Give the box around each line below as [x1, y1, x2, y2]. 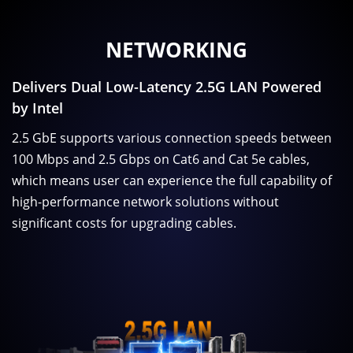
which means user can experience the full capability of [12, 172, 332, 190]
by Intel [12, 98, 63, 118]
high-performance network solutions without [12, 193, 279, 211]
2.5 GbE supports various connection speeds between [12, 129, 332, 147]
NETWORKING [106, 35, 247, 64]
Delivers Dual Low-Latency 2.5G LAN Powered [12, 77, 321, 97]
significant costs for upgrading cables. [12, 214, 236, 232]
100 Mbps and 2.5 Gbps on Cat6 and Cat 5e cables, [12, 150, 310, 169]
